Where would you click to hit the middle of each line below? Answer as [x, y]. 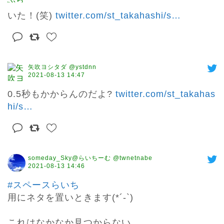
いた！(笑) [31, 16]
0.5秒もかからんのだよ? [61, 94]
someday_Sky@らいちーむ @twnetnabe [90, 158]
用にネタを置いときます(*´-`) [70, 198]
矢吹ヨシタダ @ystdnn [62, 67]
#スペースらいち [43, 185]
